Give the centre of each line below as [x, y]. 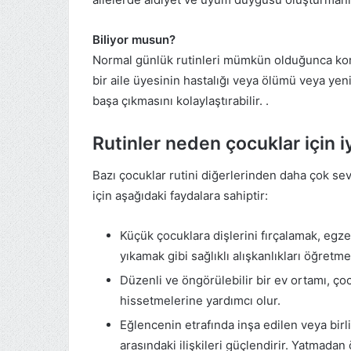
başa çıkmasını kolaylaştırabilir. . [181, 101]
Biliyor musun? [134, 40]
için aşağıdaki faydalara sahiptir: [180, 195]
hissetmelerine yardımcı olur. [200, 300]
